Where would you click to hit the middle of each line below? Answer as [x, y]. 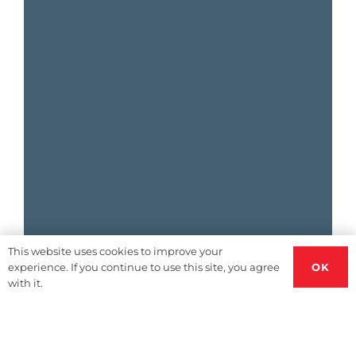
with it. [25, 283]
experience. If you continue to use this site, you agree [144, 267]
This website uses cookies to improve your [115, 251]
